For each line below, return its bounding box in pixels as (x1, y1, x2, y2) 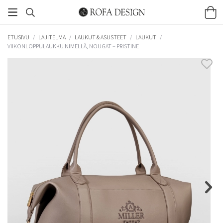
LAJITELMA (38, 33, 66, 41)
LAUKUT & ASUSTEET (75, 33, 126, 41)
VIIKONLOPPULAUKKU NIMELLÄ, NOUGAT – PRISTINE (7, 42, 139, 50)
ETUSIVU (7, 33, 29, 41)
